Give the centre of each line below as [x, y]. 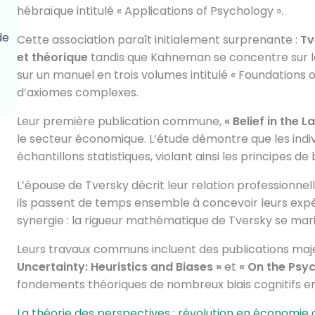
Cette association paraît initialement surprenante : [158, 40]
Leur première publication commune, [120, 121]
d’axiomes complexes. [77, 92]
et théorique [52, 57]
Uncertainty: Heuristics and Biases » [119, 267]
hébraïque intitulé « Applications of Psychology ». [150, 11]
